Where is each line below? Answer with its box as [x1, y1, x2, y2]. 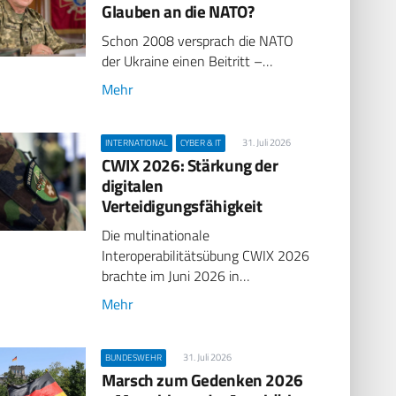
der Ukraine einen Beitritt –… [102, 50, 273, 72]
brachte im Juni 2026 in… [102, 265, 250, 287]
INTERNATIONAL [105, 135, 169, 149]
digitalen [102, 171, 164, 198]
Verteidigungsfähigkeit [102, 192, 263, 218]
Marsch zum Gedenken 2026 [102, 366, 303, 392]
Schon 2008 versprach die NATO [102, 30, 294, 52]
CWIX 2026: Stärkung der [102, 151, 278, 178]
